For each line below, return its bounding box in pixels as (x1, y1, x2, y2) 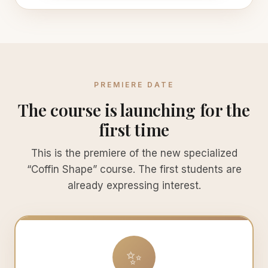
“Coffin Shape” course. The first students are (26, 163, 242, 175)
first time (98, 118, 170, 141)
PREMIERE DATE (94, 80, 174, 89)
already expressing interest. (67, 179, 201, 191)
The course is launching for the (18, 99, 250, 121)
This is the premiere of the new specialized (31, 147, 237, 159)
